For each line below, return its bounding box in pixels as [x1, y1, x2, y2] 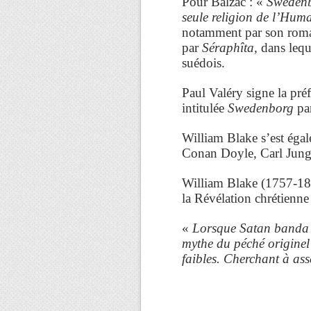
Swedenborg [228, 100, 294, 115]
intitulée [182, 100, 228, 115]
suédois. [182, 55, 225, 70]
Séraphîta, [202, 40, 258, 55]
